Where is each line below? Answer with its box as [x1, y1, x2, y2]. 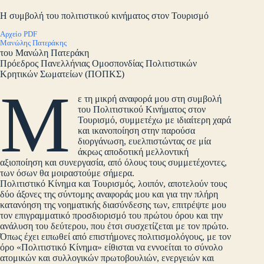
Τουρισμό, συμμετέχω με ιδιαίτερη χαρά [78, 114, 232, 125]
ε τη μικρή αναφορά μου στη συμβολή [78, 93, 222, 104]
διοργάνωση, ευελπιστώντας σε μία [78, 136, 212, 146]
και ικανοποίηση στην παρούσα [78, 125, 196, 136]
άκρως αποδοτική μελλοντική [78, 146, 189, 157]
